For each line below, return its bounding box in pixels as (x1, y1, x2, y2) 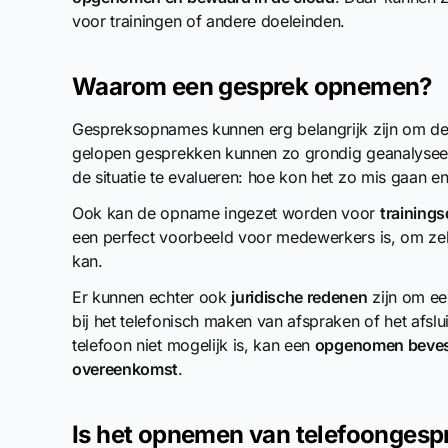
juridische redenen (231, 287, 368, 307)
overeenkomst (72, 359, 179, 379)
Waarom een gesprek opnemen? (72, 72, 432, 101)
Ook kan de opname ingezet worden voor (72, 203, 380, 223)
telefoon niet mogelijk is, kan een (72, 335, 315, 355)
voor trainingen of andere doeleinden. (72, 11, 346, 31)
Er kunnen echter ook (72, 287, 232, 307)
